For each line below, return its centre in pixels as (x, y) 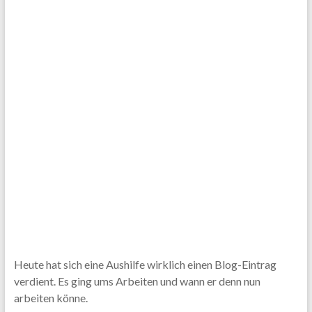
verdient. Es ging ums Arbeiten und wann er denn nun (137, 281)
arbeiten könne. (50, 298)
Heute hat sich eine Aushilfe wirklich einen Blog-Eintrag (145, 264)
